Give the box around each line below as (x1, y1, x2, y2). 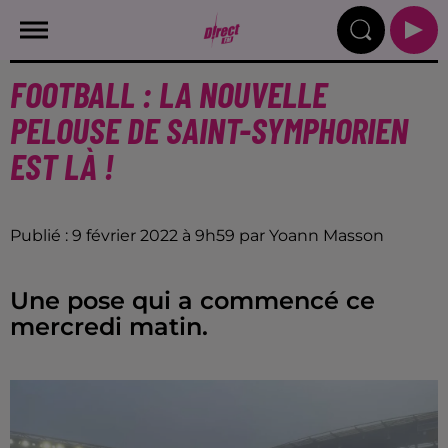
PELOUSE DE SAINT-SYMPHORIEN (10, 108, 408, 151)
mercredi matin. (10, 312, 208, 341)
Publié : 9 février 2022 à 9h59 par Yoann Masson (10, 226, 384, 245)
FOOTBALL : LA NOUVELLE (10, 72, 327, 115)
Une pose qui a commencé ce (10, 286, 375, 315)
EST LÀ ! (10, 144, 114, 187)
